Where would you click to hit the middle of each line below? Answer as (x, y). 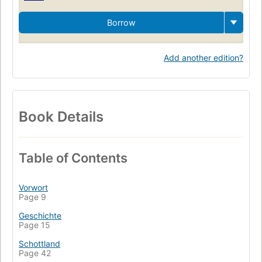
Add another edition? (204, 57)
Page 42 (35, 253)
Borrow (121, 22)
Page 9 (32, 196)
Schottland (39, 243)
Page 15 (35, 225)
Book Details (61, 116)
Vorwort (33, 187)
